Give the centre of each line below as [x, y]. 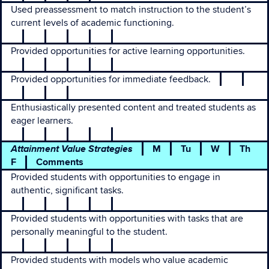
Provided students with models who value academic [119, 260]
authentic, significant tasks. [67, 190]
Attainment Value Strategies [72, 149]
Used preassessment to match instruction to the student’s [131, 10]
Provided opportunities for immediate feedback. [111, 79]
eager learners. [42, 121]
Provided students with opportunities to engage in [116, 177]
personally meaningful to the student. [89, 232]
